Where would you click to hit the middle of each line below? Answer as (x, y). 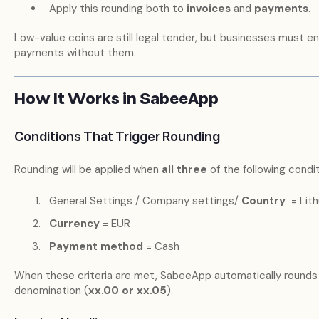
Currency (74, 223)
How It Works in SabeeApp (116, 99)
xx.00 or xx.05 (127, 290)
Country (263, 200)
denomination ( (51, 290)
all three (184, 170)
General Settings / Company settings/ (145, 200)
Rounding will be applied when (88, 170)
